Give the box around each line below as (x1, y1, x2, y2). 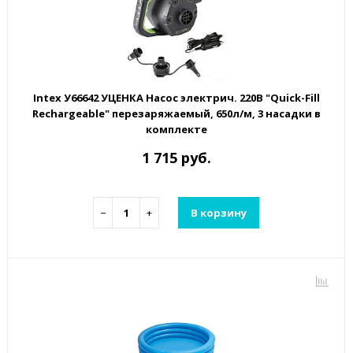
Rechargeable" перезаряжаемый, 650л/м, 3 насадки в (32, 106, 321, 121)
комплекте (145, 122, 207, 137)
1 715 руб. (141, 148, 211, 168)
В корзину (191, 205, 247, 220)
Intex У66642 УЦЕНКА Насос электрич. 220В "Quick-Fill (32, 91, 320, 106)
